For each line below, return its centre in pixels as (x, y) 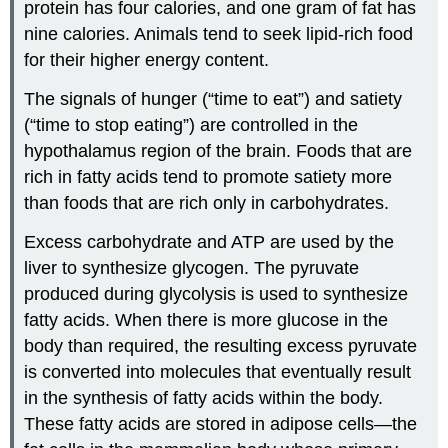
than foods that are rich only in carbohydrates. (207, 203)
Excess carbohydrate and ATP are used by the (209, 241)
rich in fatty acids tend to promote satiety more (208, 177)
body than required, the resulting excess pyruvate (221, 345)
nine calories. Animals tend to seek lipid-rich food (219, 34)
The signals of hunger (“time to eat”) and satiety (213, 99)
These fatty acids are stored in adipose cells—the (221, 423)
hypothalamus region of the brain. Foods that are (218, 151)
